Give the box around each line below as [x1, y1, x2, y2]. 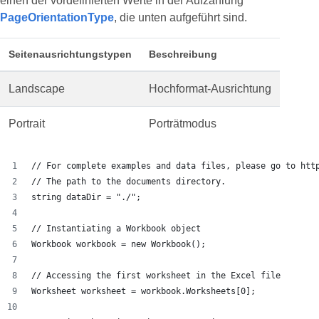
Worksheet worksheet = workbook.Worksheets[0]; [31, 286, 256, 297]
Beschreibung [149, 48, 217, 61]
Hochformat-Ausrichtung [149, 83, 271, 95]
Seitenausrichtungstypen [9, 48, 132, 61]
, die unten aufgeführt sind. [114, 11, 247, 24]
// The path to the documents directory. [31, 177, 226, 187]
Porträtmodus [149, 117, 216, 130]
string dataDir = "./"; [31, 192, 141, 203]
